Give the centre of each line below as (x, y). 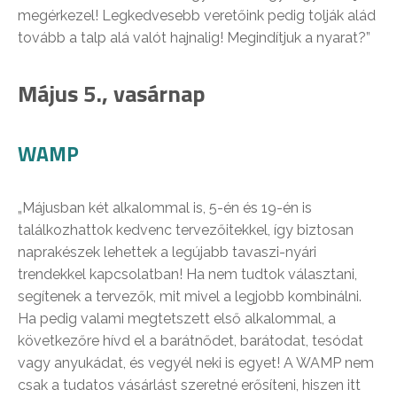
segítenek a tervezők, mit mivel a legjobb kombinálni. (190, 297)
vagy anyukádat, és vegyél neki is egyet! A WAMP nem (196, 363)
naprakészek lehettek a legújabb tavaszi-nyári (167, 253)
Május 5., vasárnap (112, 94)
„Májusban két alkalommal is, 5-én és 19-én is (165, 208)
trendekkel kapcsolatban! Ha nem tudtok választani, (187, 275)
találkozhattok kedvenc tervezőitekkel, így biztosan (186, 230)
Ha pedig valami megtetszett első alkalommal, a (177, 319)
